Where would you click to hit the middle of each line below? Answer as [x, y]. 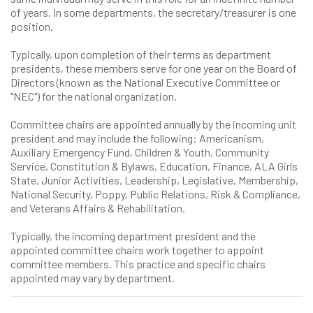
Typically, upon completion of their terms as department [141, 54]
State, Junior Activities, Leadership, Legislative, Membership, [154, 180]
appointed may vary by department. [93, 278]
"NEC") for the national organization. [94, 96]
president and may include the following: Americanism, [137, 138]
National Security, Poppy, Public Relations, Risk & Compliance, [155, 194]
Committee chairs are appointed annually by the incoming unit [153, 124]
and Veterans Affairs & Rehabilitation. [98, 208]
